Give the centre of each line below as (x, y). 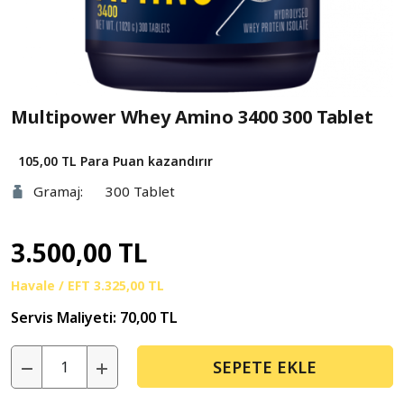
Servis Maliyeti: (65, 317)
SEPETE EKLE (265, 367)
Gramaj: (58, 191)
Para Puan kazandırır (147, 161)
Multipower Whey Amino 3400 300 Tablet (192, 117)
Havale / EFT (52, 285)
